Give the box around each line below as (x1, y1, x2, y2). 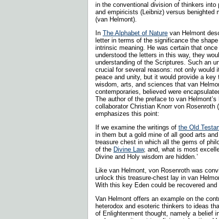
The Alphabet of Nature (103, 29, 168, 37)
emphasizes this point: (95, 109, 161, 117)
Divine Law (113, 145, 144, 153)
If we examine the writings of (95, 123, 178, 131)
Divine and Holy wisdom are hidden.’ (95, 153, 200, 160)
